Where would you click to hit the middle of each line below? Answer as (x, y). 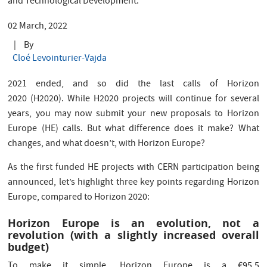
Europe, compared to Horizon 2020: (80, 198)
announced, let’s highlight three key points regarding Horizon (133, 183)
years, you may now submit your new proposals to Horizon (133, 114)
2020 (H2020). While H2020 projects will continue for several (133, 100)
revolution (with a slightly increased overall (133, 235)
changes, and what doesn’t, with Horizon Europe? (108, 144)
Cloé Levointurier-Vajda (60, 59)
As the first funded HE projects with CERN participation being (133, 168)
